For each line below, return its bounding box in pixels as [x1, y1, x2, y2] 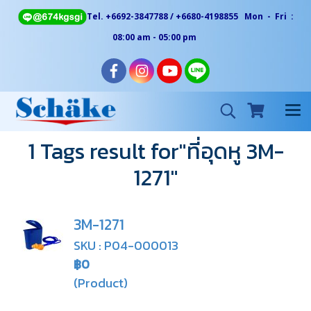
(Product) [74, 274, 128, 292]
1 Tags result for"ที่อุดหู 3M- [27, 135, 284, 168]
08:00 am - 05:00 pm [112, 31, 199, 43]
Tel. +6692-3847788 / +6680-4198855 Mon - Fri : [87, 10, 294, 22]
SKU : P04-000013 [74, 236, 178, 255]
